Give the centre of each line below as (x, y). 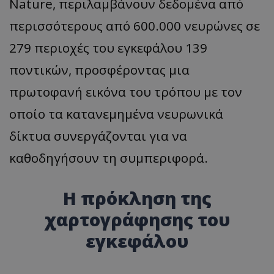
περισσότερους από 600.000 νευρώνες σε (135, 25)
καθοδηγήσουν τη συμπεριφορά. (109, 157)
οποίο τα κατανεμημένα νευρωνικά (116, 113)
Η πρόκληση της (137, 198)
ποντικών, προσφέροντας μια (99, 69)
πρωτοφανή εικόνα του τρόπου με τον (126, 91)
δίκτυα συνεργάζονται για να (98, 135)
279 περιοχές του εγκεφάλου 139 (108, 47)
